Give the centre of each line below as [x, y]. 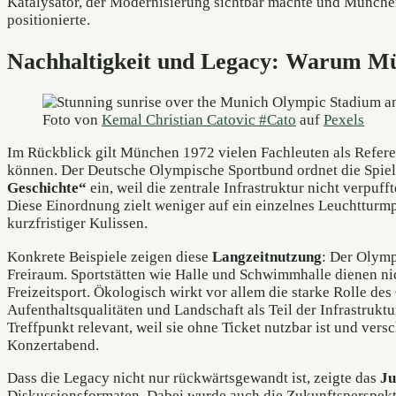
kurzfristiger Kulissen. [77, 224]
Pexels [344, 120]
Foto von [72, 120]
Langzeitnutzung [267, 256]
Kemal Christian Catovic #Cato [199, 120]
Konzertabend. [53, 345]
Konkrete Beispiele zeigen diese [110, 256]
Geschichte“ [47, 188]
